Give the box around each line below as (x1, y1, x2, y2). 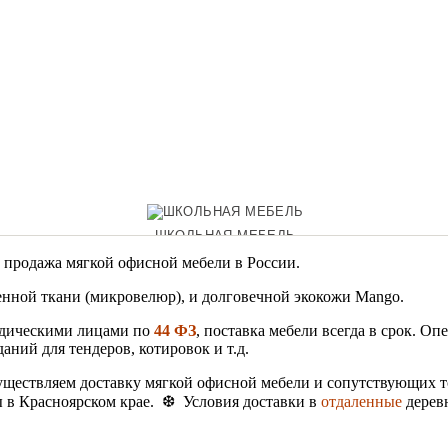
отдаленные (321, 392, 402, 410)
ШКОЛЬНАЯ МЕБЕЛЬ (154, 227, 296, 243)
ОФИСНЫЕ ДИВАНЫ (157, 296, 293, 312)
